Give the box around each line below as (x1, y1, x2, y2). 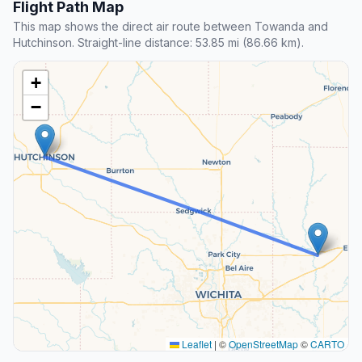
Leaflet (179, 336, 212, 351)
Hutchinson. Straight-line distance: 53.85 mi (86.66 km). (13, 35, 304, 49)
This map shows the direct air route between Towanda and (13, 19, 328, 33)
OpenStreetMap (229, 336, 298, 351)
